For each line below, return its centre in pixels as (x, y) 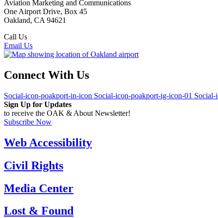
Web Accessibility (48, 142)
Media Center (39, 188)
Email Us (18, 46)
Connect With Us (46, 75)
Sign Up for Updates (38, 104)
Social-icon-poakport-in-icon (48, 95)
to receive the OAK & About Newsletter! (67, 113)
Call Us (16, 37)
